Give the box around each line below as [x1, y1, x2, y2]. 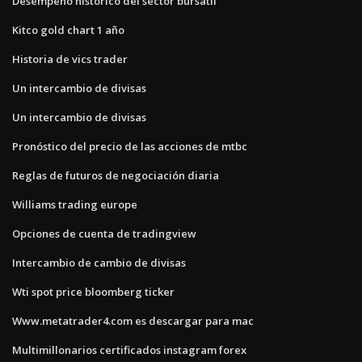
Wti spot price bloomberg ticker [12, 284, 175, 299]
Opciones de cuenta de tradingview [12, 225, 196, 241]
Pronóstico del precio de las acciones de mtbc [12, 138, 247, 154]
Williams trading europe [12, 196, 137, 212]
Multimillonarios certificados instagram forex [12, 342, 246, 357]
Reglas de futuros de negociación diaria [12, 167, 219, 183]
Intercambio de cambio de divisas [12, 255, 186, 270]
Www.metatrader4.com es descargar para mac [12, 313, 254, 328]
